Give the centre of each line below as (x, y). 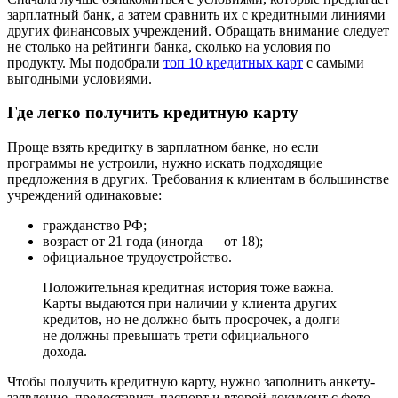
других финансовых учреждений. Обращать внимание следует (198, 30)
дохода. (65, 351)
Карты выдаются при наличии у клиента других (190, 303)
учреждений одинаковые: (84, 195)
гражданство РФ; (95, 225)
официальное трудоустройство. (137, 257)
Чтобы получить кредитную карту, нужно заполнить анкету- (191, 381)
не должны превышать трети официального (176, 335)
